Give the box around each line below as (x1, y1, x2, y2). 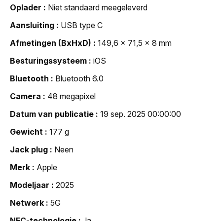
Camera (10, 91, 41, 101)
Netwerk (10, 197, 44, 208)
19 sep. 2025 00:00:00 (100, 109, 181, 119)
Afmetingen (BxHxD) (10, 37, 91, 48)
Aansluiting (10, 20, 54, 30)
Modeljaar (10, 180, 49, 190)
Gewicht (10, 126, 43, 137)
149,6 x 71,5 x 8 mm (98, 37, 172, 48)
